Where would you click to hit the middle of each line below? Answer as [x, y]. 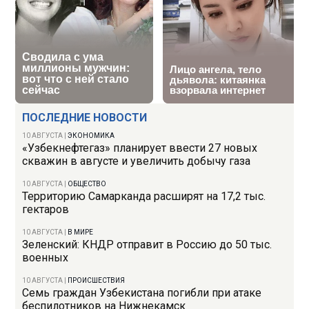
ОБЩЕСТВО [87, 184]
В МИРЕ [81, 232]
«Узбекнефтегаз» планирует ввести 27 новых [140, 148]
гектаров [46, 210]
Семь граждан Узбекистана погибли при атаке [142, 293]
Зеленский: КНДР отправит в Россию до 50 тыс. [147, 245]
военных [46, 258]
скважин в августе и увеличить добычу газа [137, 161]
